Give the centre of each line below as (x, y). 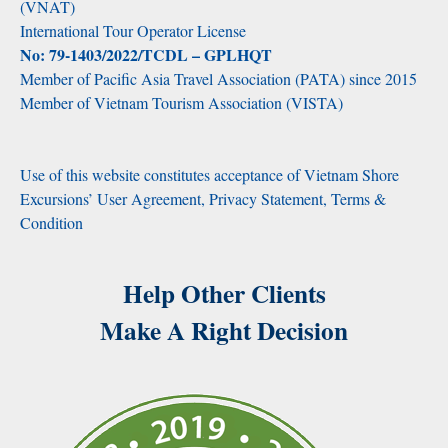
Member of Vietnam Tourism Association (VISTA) (181, 103)
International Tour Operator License (133, 31)
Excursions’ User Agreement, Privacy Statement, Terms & (203, 199)
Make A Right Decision (224, 331)
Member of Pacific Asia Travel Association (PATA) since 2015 (218, 79)
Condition (51, 223)
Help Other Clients (224, 294)
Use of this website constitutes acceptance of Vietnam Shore (209, 175)
